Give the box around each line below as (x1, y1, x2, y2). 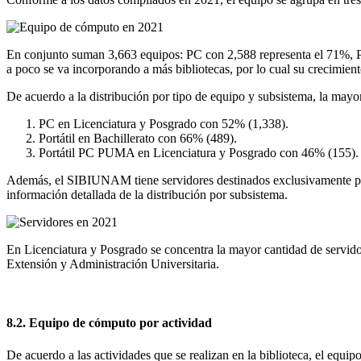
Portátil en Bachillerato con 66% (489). (39, 131, 237, 146)
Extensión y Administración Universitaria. (6, 257, 219, 272)
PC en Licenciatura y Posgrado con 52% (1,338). (39, 117, 288, 131)
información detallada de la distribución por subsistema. (6, 188, 288, 202)
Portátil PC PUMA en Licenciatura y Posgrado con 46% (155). (39, 146, 359, 160)
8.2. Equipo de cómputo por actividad (6, 316, 212, 330)
